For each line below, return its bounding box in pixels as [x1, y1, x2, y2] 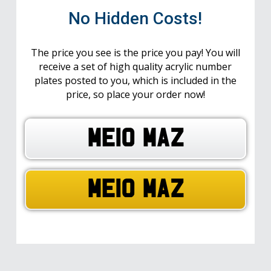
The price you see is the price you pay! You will [30, 45, 240, 59]
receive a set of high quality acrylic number [39, 59, 232, 73]
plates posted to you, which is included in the [34, 73, 237, 87]
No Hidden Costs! [68, 8, 203, 28]
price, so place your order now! [65, 87, 205, 101]
